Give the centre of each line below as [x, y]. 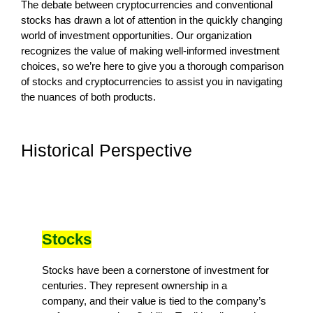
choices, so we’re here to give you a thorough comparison [152, 66]
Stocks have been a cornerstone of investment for [155, 270]
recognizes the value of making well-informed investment [150, 50]
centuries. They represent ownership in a [134, 285]
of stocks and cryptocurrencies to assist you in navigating [152, 81]
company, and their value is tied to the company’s [154, 300]
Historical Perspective [107, 150]
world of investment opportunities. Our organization [136, 35]
